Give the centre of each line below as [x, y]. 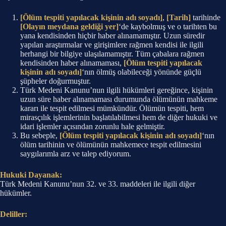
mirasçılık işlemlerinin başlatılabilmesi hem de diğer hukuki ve [119, 117]
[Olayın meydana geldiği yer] [69, 26]
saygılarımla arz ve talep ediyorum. [76, 154]
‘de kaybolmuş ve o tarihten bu [168, 26]
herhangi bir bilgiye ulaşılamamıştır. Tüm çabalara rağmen [112, 54]
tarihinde [206, 17]
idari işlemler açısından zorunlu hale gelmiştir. [93, 126]
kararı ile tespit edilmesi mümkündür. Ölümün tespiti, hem [112, 108]
